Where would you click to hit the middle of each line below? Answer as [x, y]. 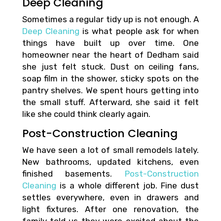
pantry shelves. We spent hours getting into [110, 90]
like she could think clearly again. [86, 114]
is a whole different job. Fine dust [128, 185]
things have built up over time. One [110, 43]
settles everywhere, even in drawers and [110, 197]
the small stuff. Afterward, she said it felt [110, 102]
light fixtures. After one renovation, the [110, 209]
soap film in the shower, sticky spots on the [110, 78]
